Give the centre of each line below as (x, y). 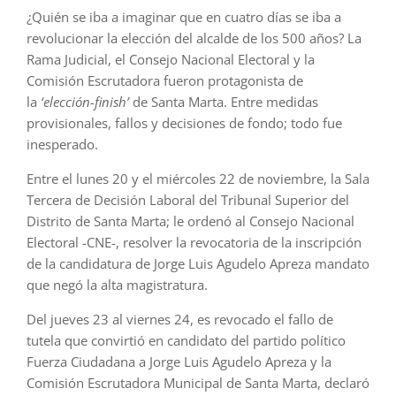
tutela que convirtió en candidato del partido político (186, 341)
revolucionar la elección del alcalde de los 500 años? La (194, 38)
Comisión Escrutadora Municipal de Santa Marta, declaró (198, 383)
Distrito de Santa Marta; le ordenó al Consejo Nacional (190, 221)
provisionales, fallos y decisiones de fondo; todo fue (184, 123)
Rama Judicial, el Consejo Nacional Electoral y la (171, 60)
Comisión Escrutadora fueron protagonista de (165, 81)
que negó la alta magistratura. (117, 285)
